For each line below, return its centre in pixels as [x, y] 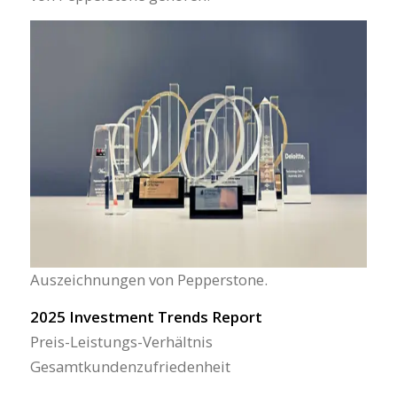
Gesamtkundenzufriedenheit [130, 367]
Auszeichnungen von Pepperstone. [148, 279]
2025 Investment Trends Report [146, 317]
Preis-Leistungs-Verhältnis [121, 342]
